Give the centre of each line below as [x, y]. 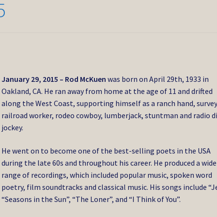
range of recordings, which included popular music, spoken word [107, 175]
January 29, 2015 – [33, 79]
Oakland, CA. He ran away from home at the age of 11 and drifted [107, 91]
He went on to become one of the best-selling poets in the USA [106, 150]
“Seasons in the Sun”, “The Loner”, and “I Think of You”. [91, 199]
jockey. [13, 128]
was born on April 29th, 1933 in [158, 79]
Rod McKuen [86, 79]
